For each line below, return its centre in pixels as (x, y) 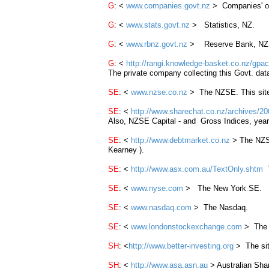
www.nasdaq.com (161, 207)
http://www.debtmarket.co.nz (180, 140)
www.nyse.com (157, 188)
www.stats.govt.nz (158, 25)
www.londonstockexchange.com (186, 227)
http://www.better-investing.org (181, 246)
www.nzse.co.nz (159, 92)
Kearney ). (126, 150)
